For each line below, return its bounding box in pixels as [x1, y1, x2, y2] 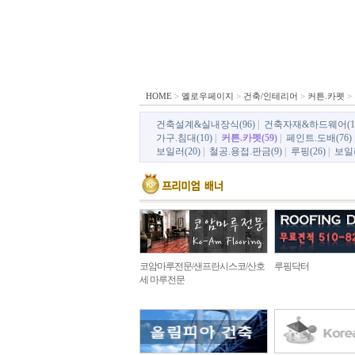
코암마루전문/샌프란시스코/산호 [139, 261, 265, 272]
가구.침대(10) [156, 132, 212, 143]
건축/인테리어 [243, 91, 298, 101]
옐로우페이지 [181, 91, 234, 101]
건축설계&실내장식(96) [156, 119, 255, 130]
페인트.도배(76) [286, 132, 352, 143]
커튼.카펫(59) [221, 132, 277, 143]
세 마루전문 [139, 274, 185, 285]
